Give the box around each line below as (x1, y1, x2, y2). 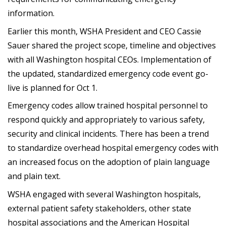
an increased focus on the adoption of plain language (8, 156, 210, 168)
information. (8, 8, 54, 19)
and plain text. (8, 171, 61, 182)
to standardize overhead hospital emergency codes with (8, 142, 218, 154)
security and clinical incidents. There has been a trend (8, 128, 209, 140)
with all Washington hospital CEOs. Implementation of (8, 53, 211, 65)
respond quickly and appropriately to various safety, (8, 114, 205, 126)
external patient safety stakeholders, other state (8, 202, 191, 214)
